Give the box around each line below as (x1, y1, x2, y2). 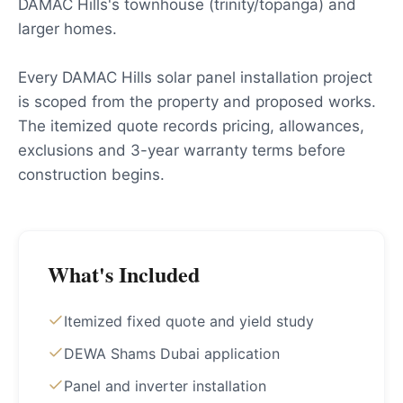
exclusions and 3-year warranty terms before (18, 141, 345, 159)
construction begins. (18, 166, 165, 184)
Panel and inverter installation (64, 377, 266, 395)
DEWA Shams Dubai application (64, 345, 280, 363)
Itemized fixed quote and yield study (64, 312, 314, 330)
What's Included (48, 258, 200, 290)
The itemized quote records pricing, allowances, (18, 117, 364, 135)
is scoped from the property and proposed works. (18, 93, 376, 111)
